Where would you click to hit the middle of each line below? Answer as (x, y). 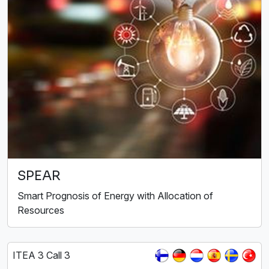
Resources (41, 210)
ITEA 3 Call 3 (41, 255)
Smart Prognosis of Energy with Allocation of (115, 195)
